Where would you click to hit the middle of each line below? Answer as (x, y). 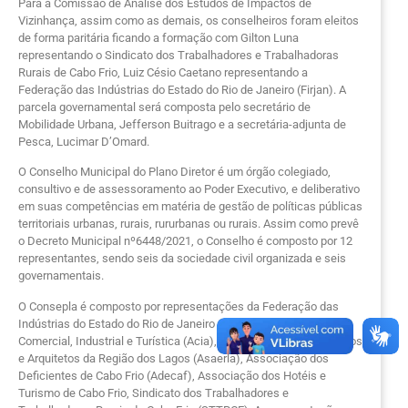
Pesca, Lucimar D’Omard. (84, 141)
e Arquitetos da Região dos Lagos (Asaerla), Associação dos (173, 358)
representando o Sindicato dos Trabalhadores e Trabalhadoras (178, 55)
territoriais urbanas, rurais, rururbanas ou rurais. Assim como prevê (189, 224)
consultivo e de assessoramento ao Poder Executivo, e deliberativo (189, 189)
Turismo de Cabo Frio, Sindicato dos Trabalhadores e (153, 393)
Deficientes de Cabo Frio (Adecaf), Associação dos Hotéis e (172, 375)
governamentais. (61, 276)
